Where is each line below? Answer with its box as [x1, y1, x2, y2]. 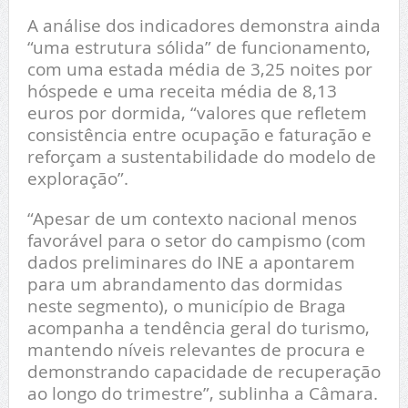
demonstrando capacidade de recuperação [26, 360, 381, 383]
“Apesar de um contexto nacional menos [26, 207, 357, 230]
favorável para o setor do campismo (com [26, 229, 366, 252]
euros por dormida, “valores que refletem [26, 101, 367, 125]
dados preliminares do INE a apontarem [26, 250, 355, 274]
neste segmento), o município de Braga [26, 294, 346, 318]
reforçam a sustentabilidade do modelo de [26, 145, 376, 168]
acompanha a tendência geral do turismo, [26, 316, 370, 340]
